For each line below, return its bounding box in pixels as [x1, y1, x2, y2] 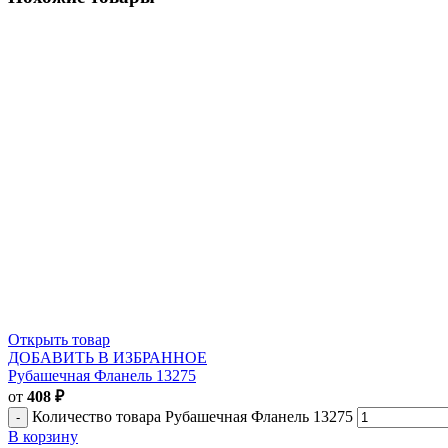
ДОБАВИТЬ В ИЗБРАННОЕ [8, 348, 207, 366]
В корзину [8, 427, 78, 445]
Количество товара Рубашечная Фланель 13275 [32, 407, 353, 425]
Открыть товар [8, 330, 110, 348]
